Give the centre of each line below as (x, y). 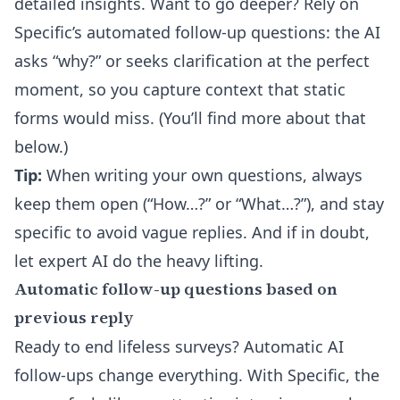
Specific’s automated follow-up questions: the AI (197, 32)
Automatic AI (294, 346)
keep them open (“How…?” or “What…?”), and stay (199, 204)
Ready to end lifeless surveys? (129, 346)
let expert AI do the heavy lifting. (139, 261)
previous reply (74, 317)
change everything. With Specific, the (237, 375)
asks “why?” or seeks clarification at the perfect (192, 61)
